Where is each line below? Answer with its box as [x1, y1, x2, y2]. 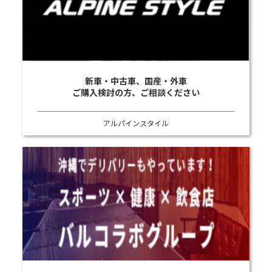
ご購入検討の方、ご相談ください [72, 86, 200, 99]
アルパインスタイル [103, 118, 169, 129]
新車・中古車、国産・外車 [85, 75, 187, 87]
